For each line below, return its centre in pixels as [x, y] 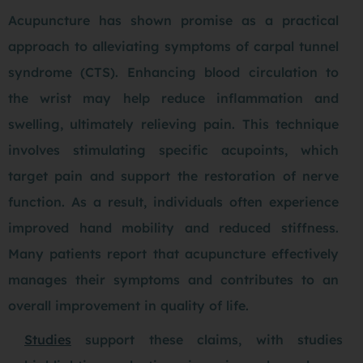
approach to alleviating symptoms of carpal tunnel [173, 46]
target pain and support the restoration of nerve [173, 175]
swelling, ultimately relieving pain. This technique [173, 124]
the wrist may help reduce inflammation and [173, 98]
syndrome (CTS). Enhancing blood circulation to [173, 72]
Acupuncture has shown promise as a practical [173, 20]
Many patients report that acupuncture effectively [173, 253]
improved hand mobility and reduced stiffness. [173, 227]
